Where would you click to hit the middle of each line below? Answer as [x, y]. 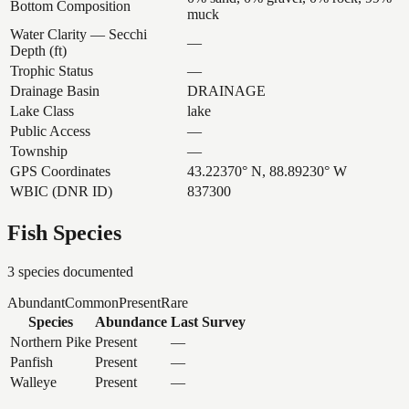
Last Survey [208, 321]
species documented [74, 271]
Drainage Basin [55, 90]
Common [92, 302]
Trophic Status [52, 70]
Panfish [31, 362]
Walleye [33, 382]
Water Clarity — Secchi [79, 34]
